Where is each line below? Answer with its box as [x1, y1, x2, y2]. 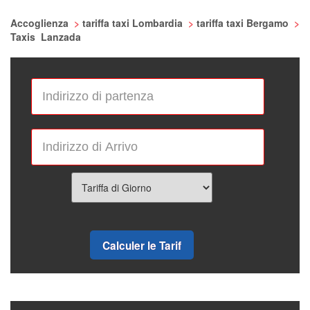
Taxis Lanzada [10, 30, 81, 44]
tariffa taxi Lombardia [82, 16, 185, 30]
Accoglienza [10, 16, 71, 30]
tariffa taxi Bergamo [197, 16, 291, 30]
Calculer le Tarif [102, 237, 181, 253]
